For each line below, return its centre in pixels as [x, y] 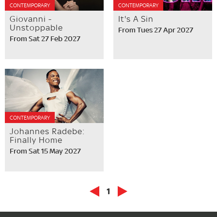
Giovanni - [31, 18]
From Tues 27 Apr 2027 [156, 30]
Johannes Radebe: [47, 131]
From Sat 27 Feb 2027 [45, 38]
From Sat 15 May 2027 [45, 151]
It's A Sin [136, 18]
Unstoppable [36, 27]
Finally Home [36, 139]
